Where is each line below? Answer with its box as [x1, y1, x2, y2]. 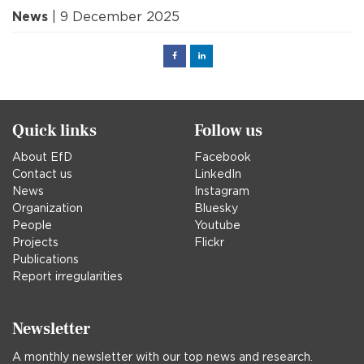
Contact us [12, 167, 72, 180]
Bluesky [194, 201, 238, 214]
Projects [12, 235, 58, 249]
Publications [12, 252, 79, 266]
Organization [12, 201, 83, 214]
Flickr [194, 235, 224, 249]
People [12, 218, 52, 232]
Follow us [194, 119, 262, 141]
